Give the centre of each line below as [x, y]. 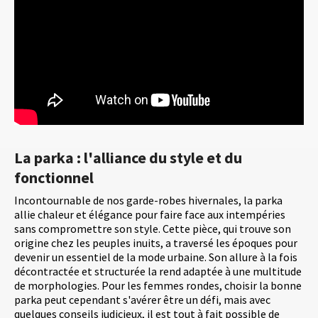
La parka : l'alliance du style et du [128, 158]
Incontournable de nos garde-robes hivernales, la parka [148, 201]
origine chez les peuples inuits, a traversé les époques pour [156, 243]
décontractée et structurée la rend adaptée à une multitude [158, 272]
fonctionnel [54, 178]
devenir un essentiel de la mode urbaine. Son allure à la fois [156, 257]
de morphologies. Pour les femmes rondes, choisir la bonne [158, 286]
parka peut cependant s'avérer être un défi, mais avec [142, 300]
